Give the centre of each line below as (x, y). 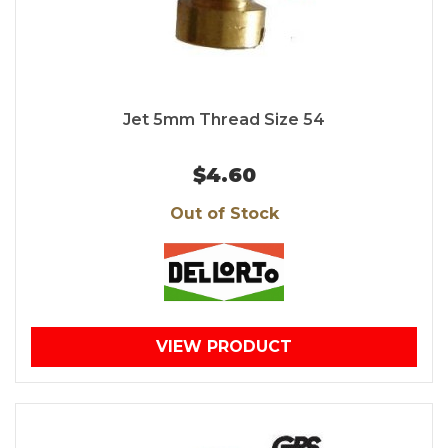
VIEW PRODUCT (224, 347)
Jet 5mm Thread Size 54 (224, 120)
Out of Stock (224, 214)
